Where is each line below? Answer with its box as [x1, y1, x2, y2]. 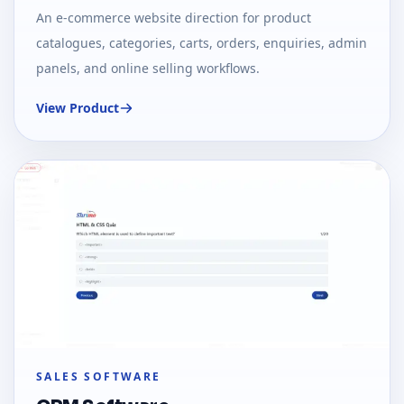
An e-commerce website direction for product [36, 9, 311, 27]
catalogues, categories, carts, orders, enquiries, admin [36, 34, 367, 52]
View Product [36, 99, 119, 117]
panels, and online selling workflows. [36, 60, 260, 78]
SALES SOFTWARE [36, 369, 161, 385]
